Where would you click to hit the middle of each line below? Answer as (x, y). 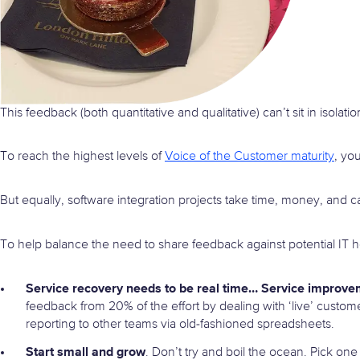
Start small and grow (86, 352)
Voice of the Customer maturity (250, 157)
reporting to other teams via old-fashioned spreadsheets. (180, 325)
